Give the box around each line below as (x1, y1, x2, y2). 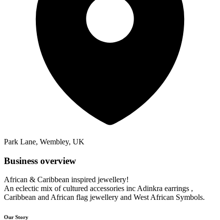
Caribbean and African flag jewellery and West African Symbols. (4, 193, 205, 202)
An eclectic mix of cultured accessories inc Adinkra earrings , (4, 184, 193, 193)
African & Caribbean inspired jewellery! (4, 175, 129, 184)
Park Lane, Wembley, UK (4, 137, 84, 146)
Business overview (4, 155, 76, 166)
